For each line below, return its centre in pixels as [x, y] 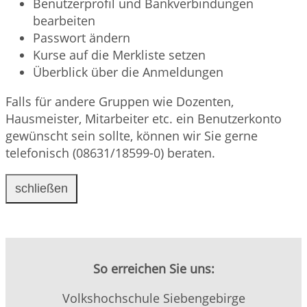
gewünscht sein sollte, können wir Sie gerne [132, 135]
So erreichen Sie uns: [153, 268]
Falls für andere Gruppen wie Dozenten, [120, 101]
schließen [41, 188]
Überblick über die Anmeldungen [128, 72]
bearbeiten [64, 20]
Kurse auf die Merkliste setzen [119, 54]
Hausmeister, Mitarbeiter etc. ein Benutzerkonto [144, 118]
